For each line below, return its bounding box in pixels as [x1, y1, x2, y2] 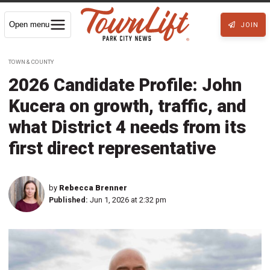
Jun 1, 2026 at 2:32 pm [90, 195, 166, 204]
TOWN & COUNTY [8, 58, 54, 65]
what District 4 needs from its [8, 116, 246, 137]
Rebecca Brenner [59, 183, 127, 192]
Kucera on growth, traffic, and [8, 95, 246, 116]
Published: [49, 195, 88, 204]
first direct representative [8, 137, 216, 159]
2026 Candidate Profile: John [8, 74, 242, 95]
